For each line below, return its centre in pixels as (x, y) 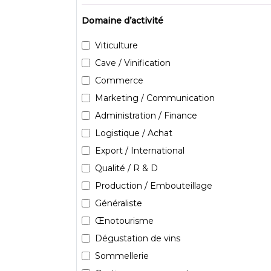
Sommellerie (122, 256)
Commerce (119, 80)
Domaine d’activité (122, 20)
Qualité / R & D (126, 168)
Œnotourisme (124, 220)
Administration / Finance (146, 115)
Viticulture (116, 45)
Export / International (140, 150)
